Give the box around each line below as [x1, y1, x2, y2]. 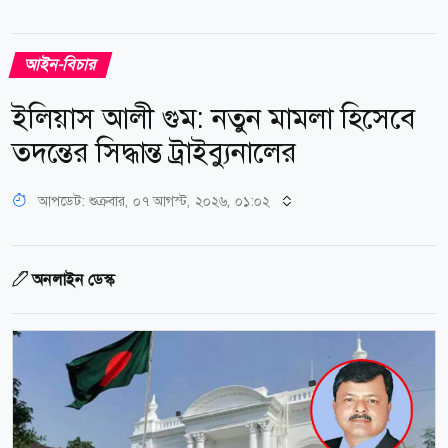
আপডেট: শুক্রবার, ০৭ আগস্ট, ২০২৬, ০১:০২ [38, 191, 270, 210]
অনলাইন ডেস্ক [32, 268, 114, 290]
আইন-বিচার [22, 53, 99, 75]
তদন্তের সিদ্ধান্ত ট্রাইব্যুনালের [12, 133, 296, 171]
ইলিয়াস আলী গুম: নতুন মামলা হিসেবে [12, 99, 415, 137]
